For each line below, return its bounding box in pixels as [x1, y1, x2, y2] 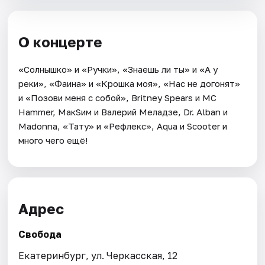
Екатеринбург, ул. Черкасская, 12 [18, 250, 178, 262]
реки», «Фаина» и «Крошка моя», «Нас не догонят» [18, 77, 241, 89]
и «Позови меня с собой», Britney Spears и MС [18, 92, 217, 103]
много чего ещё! [18, 134, 88, 146]
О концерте [18, 33, 103, 50]
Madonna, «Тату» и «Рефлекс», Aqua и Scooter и [18, 120, 228, 131]
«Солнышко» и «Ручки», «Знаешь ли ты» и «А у [18, 63, 218, 75]
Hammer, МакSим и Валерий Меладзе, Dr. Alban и [18, 106, 228, 117]
